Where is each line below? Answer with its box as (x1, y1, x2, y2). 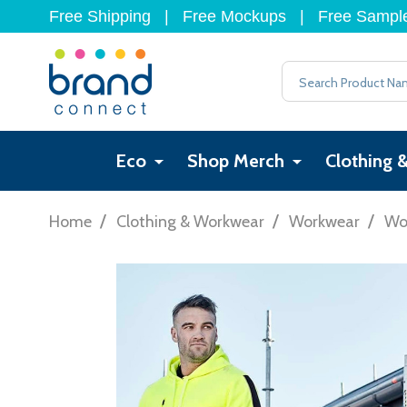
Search (282, 63, 332, 84)
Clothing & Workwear (116, 211, 264, 232)
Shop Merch (187, 149, 285, 172)
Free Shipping (49, 7, 151, 25)
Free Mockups (183, 7, 286, 25)
